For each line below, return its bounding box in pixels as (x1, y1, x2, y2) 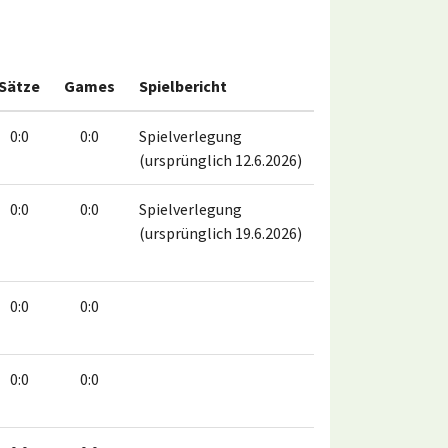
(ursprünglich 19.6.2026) (139, 223, 302, 244)
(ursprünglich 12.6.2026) (139, 150, 302, 171)
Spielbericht (139, 76, 227, 97)
